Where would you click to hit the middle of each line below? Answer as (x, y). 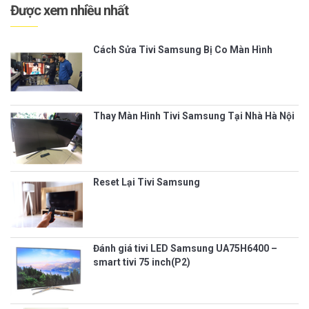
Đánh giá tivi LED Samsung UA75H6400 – (185, 248)
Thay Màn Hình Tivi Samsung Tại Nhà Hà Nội (194, 116)
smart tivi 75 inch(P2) (142, 262)
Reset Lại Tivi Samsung (147, 182)
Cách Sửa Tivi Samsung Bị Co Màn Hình (183, 49)
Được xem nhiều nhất (69, 10)
